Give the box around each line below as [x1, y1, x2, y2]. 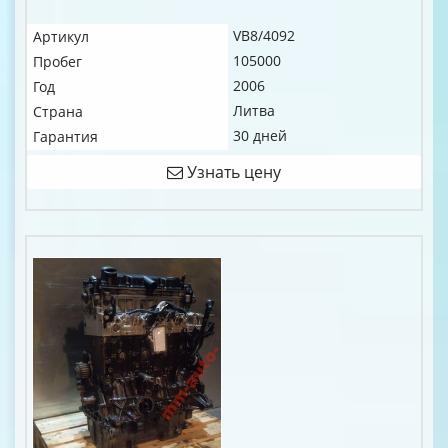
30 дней [233, 126, 287, 145]
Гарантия [33, 127, 98, 146]
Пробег [33, 52, 82, 71]
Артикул [33, 27, 89, 46]
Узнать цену [183, 161, 281, 183]
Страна [33, 102, 83, 121]
